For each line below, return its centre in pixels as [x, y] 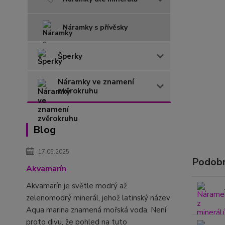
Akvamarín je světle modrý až [77, 186]
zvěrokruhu [78, 91]
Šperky [70, 56]
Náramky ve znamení [96, 82]
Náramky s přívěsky [95, 27]
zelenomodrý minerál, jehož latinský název [98, 198]
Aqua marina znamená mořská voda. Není [96, 210]
